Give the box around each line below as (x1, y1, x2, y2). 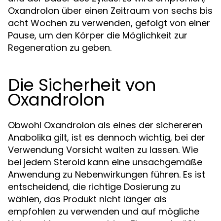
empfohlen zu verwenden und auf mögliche (8, 205, 199, 218)
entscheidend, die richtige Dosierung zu (8, 180, 181, 193)
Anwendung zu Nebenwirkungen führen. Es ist (8, 168, 205, 181)
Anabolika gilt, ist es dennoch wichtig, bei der (8, 131, 205, 144)
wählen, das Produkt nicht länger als (8, 192, 167, 205)
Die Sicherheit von (8, 73, 156, 97)
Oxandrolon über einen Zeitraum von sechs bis (8, 4, 213, 17)
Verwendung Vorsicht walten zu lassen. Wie (8, 143, 198, 156)
